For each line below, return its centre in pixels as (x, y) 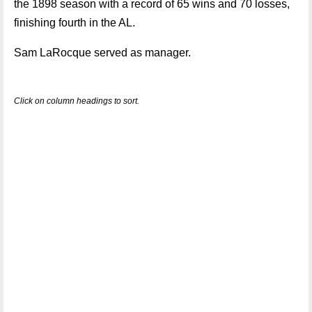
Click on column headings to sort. (77, 101)
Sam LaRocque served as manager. (102, 53)
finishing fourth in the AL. (75, 23)
